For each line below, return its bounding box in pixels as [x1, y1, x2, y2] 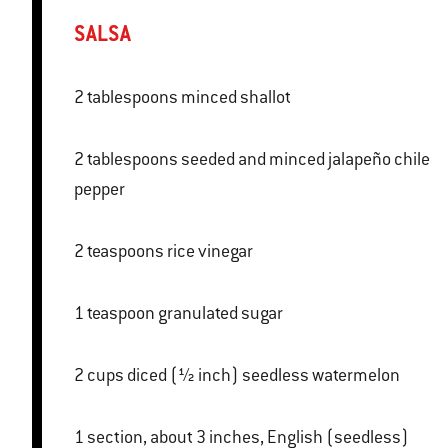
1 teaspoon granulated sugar [158, 302, 283, 325]
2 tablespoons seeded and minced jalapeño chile [74, 148, 87, 171]
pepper [74, 178, 125, 201]
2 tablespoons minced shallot [181, 86, 291, 109]
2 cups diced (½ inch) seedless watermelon [127, 364, 400, 387]
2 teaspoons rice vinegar [167, 240, 253, 263]
